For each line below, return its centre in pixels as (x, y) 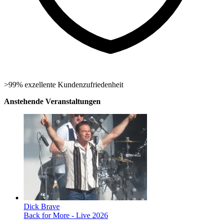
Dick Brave (42, 207)
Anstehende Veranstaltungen (52, 102)
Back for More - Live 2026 (66, 216)
